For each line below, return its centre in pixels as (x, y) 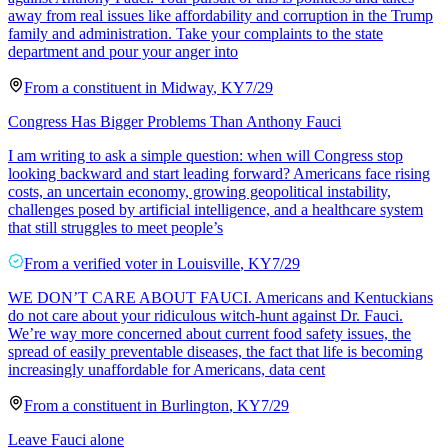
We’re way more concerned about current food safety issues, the (209, 333)
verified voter (115, 263)
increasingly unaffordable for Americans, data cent (166, 369)
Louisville (208, 263)
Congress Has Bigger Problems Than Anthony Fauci (174, 121)
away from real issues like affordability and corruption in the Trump (220, 15)
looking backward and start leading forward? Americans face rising (219, 173)
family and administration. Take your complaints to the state (195, 33)
